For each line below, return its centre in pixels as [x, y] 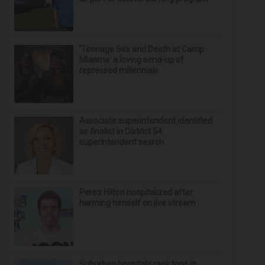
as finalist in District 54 [121, 131]
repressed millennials [119, 70]
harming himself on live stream [138, 203]
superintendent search [122, 142]
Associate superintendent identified [146, 121]
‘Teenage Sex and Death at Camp [142, 49]
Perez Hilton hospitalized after [136, 192]
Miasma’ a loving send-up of [132, 60]
